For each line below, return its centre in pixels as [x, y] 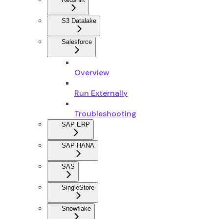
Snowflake [76, 208]
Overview [92, 72]
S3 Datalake [79, 21]
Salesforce [77, 42]
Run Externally [101, 93]
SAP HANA [78, 145]
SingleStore [78, 187]
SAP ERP [76, 124]
